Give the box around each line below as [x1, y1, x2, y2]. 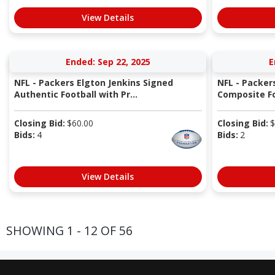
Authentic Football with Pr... [14, 88, 137, 101]
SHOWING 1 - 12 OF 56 [6, 222, 133, 239]
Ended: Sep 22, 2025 [65, 56, 150, 68]
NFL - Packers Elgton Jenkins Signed [14, 77, 173, 89]
